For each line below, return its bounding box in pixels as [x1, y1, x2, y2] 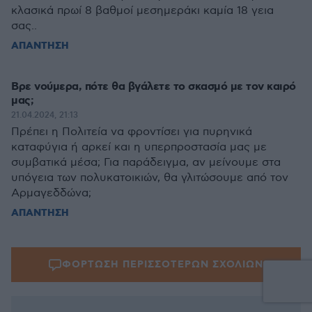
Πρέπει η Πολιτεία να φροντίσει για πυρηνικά [11, 125, 252, 139]
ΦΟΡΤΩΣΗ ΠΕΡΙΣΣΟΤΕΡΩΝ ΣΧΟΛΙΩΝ [62, 258, 263, 271]
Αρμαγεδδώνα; [11, 187, 91, 200]
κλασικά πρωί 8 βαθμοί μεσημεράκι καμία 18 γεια [11, 4, 274, 17]
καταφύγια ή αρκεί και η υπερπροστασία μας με [11, 141, 267, 154]
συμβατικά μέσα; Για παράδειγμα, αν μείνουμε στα [11, 156, 281, 169]
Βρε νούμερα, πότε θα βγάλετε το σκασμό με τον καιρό [11, 79, 296, 94]
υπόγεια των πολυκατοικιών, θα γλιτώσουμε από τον [11, 171, 288, 185]
